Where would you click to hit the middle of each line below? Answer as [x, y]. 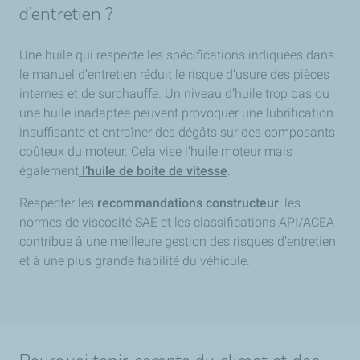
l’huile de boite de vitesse [153, 170]
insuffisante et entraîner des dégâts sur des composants [177, 132]
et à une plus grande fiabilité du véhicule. [135, 260]
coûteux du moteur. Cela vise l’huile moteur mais [156, 151]
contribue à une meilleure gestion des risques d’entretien [178, 241]
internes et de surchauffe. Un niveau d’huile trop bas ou [174, 93]
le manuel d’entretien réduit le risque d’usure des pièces [174, 74]
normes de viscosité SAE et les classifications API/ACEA [177, 222]
